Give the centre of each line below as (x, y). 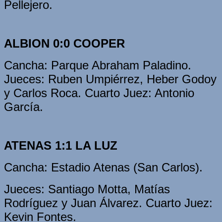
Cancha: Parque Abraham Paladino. (98, 65)
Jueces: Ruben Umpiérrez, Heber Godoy (110, 79)
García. (24, 107)
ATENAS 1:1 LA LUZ (61, 145)
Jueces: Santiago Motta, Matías (87, 189)
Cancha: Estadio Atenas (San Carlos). (105, 167)
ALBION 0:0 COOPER (64, 43)
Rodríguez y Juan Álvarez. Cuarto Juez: (108, 203)
